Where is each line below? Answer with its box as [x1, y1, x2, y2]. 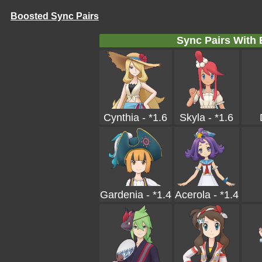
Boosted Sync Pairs [11, 11, 99, 21]
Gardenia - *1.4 [99, 189, 171, 201]
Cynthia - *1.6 [104, 112, 167, 123]
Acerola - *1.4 [174, 189, 239, 201]
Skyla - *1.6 [180, 112, 233, 123]
